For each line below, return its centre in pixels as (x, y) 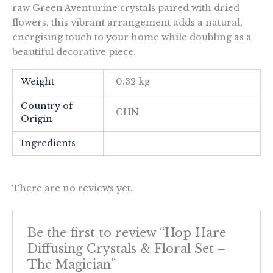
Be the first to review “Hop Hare (127, 232)
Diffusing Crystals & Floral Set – (127, 248)
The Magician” (72, 264)
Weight (38, 82)
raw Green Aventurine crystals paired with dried (126, 8)
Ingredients (48, 144)
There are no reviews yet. (73, 189)
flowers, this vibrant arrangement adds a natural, (127, 22)
